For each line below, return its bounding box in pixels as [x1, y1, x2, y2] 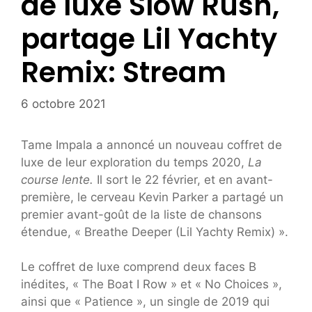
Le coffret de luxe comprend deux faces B [21, 260, 256, 274]
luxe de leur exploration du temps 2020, [21, 155, 248, 169]
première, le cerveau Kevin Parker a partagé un [21, 189, 283, 204]
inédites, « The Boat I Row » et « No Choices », [21, 277, 282, 292]
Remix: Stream [21, 53, 226, 93]
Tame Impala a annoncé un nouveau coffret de [21, 137, 282, 152]
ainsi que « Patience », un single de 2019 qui [21, 295, 270, 309]
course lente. [21, 172, 97, 187]
